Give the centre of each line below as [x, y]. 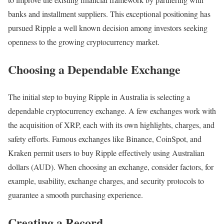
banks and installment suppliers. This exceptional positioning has [109, 14]
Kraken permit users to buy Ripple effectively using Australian [106, 152]
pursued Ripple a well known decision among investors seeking [108, 28]
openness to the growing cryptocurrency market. [84, 42]
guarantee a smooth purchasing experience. [75, 194]
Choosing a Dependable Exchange [94, 69]
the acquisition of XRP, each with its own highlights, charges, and [111, 124]
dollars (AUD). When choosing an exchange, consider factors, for [111, 166]
